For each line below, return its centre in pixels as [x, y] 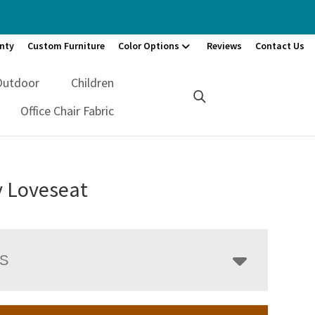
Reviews [224, 46]
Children [93, 82]
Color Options [149, 46]
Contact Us [280, 46]
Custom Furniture [66, 46]
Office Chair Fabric [67, 110]
